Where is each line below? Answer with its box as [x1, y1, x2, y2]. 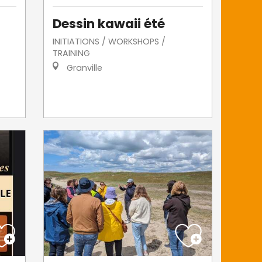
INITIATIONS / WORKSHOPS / [53, 35, 166, 47]
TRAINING [53, 47, 91, 59]
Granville [64, 61, 103, 74]
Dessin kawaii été [53, 14, 166, 33]
